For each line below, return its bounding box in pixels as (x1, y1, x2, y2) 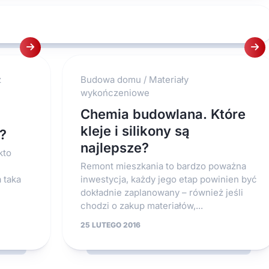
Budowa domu (80, 74, 141, 85)
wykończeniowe (80, 87, 150, 98)
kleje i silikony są (80, 123, 190, 139)
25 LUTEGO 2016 (80, 220, 141, 229)
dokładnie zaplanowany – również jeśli (80, 187, 243, 198)
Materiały (148, 74, 189, 85)
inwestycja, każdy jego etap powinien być (80, 174, 257, 185)
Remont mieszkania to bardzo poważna (80, 160, 246, 172)
